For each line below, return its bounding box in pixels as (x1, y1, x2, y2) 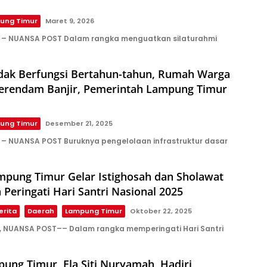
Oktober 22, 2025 (130, 206, 192, 216)
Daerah (27, 206, 54, 216)
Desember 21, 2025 (45, 119, 113, 129)
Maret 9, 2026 (45, 16, 94, 26)
